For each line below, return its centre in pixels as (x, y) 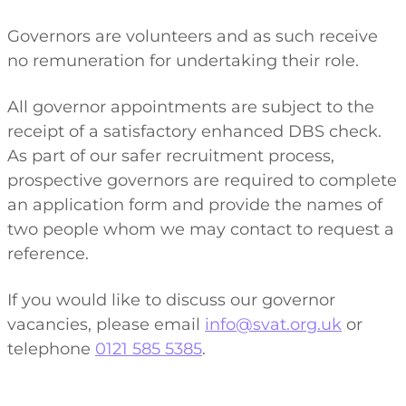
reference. (48, 254)
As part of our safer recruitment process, (171, 156)
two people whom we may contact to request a (201, 229)
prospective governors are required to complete (202, 180)
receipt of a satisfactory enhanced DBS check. (194, 131)
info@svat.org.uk (273, 324)
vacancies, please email (106, 324)
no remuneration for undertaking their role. (183, 61)
